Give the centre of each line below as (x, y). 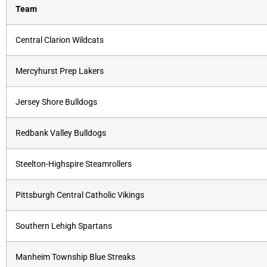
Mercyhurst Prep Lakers (60, 72)
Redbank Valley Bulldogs (61, 133)
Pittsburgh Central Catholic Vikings (80, 195)
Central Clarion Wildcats (60, 41)
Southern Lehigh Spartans (64, 226)
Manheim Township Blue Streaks (75, 257)
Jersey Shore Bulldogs (56, 103)
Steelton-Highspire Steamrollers (74, 164)
